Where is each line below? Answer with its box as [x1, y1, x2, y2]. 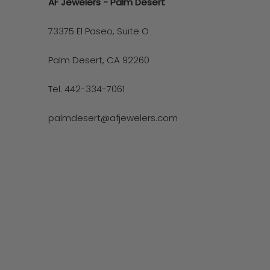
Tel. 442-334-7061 [48, 82, 125, 95]
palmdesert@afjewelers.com [48, 111, 178, 124]
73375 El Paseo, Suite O [48, 24, 149, 37]
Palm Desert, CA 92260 [48, 53, 149, 66]
